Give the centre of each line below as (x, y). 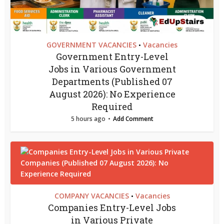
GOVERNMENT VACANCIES (91, 45)
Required (112, 107)
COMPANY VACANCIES (91, 196)
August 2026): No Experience (112, 94)
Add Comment (133, 119)
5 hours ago (88, 119)
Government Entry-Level (112, 57)
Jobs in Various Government (112, 69)
